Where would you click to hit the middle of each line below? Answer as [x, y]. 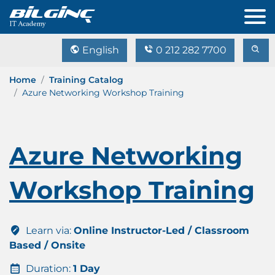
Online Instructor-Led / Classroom [161, 230]
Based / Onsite [47, 245]
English [99, 50]
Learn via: [48, 230]
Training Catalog [86, 80]
